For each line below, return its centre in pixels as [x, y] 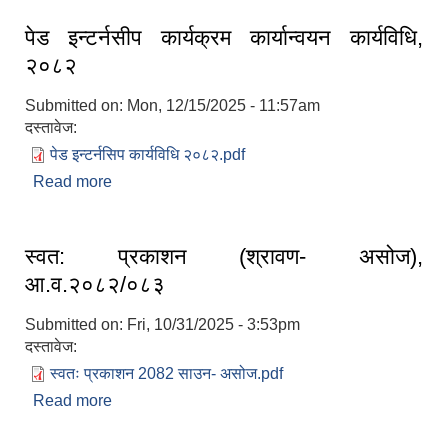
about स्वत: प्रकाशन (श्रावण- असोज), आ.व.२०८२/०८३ [277, 400]
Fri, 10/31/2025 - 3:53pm [213, 324]
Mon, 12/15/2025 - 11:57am [223, 105]
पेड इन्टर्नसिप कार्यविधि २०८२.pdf [147, 154]
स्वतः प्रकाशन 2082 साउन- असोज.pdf [166, 373]
